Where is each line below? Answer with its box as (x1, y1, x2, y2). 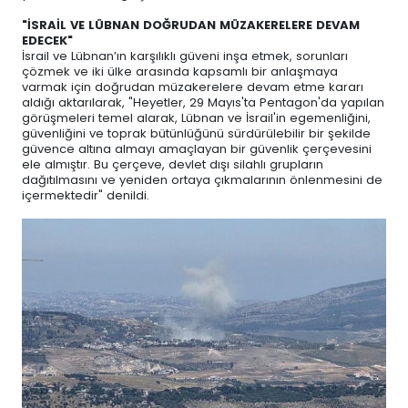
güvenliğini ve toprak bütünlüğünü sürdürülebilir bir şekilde (22, 125, 371, 143)
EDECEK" (22, 32, 73, 50)
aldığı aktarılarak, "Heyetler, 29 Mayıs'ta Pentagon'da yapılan (22, 94, 384, 112)
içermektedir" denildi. (22, 187, 149, 205)
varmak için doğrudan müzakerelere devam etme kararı (22, 78, 363, 97)
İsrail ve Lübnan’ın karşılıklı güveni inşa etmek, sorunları (22, 47, 348, 66)
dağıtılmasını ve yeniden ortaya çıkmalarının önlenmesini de (22, 171, 382, 189)
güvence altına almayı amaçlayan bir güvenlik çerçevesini (22, 140, 372, 158)
